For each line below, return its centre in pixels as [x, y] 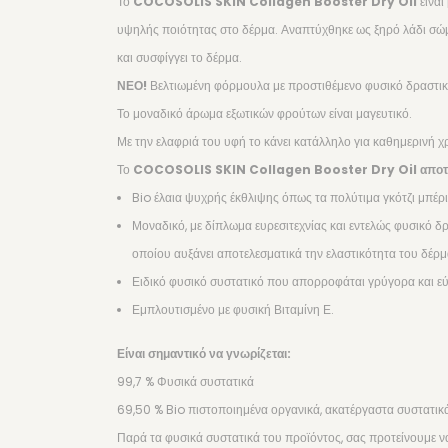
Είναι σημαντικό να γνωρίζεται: [204, 353]
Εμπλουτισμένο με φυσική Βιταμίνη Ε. [233, 309]
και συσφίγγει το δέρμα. [179, 57]
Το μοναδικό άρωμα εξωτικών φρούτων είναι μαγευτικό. [264, 113]
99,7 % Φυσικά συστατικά [185, 381]
